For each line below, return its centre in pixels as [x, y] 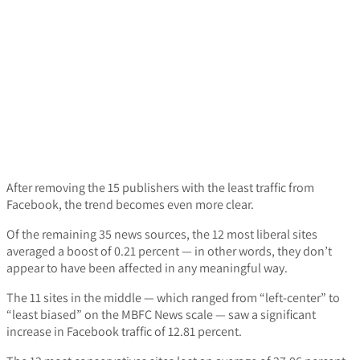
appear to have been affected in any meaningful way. [147, 268]
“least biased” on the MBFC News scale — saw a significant [161, 314]
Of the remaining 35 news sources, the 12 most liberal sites [162, 234]
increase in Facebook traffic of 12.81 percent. [124, 331]
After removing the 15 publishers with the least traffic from [160, 187]
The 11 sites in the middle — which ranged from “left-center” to [173, 297]
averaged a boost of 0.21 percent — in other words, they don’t [169, 251]
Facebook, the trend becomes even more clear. [130, 204]
